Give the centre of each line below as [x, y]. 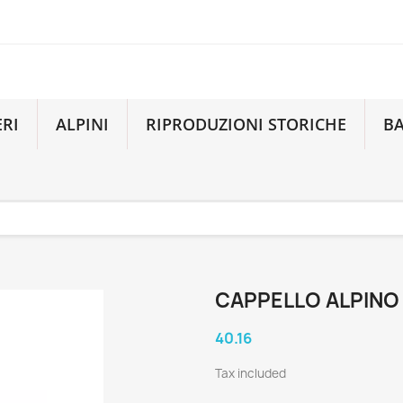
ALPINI [83, 124]
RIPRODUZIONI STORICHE [246, 124]
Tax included [251, 373]
